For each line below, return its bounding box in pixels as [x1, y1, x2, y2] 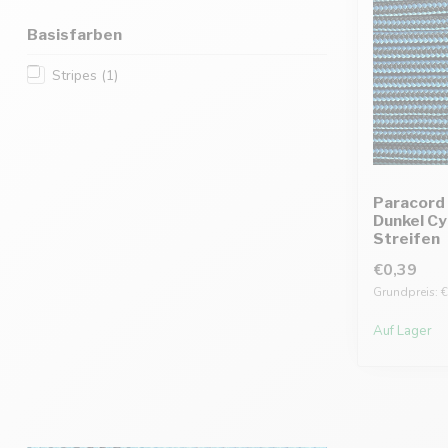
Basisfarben [27, 24, 122, 44]
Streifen [373, 228, 440, 248]
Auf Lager [373, 321, 432, 340]
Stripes [52, 65, 101, 85]
